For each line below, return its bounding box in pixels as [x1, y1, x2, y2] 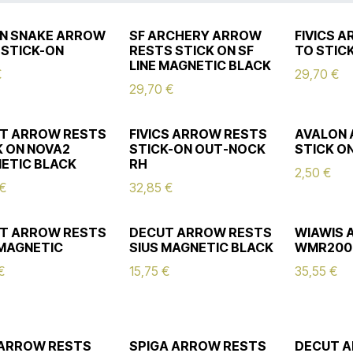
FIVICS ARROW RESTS [129, 126, 268, 142]
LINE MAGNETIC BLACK [129, 58, 272, 73]
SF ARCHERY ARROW [129, 28, 262, 43]
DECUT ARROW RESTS [129, 225, 273, 240]
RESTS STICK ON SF [129, 43, 255, 58]
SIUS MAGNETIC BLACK [129, 240, 274, 255]
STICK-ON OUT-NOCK [129, 141, 266, 157]
